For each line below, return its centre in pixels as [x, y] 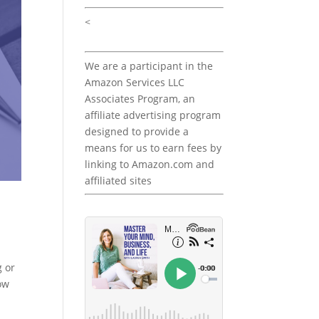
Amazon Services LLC [135, 83]
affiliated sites [119, 181]
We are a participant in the [149, 66]
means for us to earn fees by [153, 148]
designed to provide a [137, 132]
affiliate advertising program [153, 115]
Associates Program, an [140, 99]
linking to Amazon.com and [150, 164]
